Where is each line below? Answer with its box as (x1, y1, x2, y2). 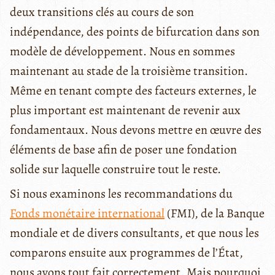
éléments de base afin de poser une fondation (10, 141, 237, 158)
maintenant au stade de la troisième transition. (10, 62, 248, 79)
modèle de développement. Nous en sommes (10, 42, 235, 60)
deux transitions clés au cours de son (10, 3, 194, 20)
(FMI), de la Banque (165, 204, 265, 222)
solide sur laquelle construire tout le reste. (10, 160, 221, 177)
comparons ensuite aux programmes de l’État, (10, 244, 243, 261)
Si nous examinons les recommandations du (10, 185, 233, 202)
